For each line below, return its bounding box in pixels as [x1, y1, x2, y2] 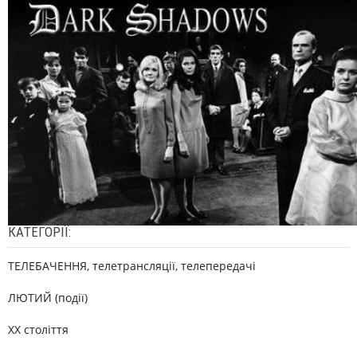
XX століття [8, 322, 69, 337]
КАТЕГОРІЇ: [8, 224, 71, 240]
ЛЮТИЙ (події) [8, 290, 88, 305]
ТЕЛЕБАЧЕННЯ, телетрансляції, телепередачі [8, 258, 256, 273]
